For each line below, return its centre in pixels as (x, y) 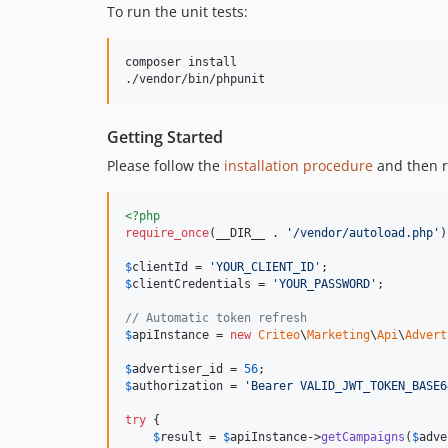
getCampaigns (363, 436)
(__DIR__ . (247, 232)
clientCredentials (191, 283)
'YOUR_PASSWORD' (324, 283)
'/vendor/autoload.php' (363, 232)
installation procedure (298, 165)
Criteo (279, 334)
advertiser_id (177, 368)
